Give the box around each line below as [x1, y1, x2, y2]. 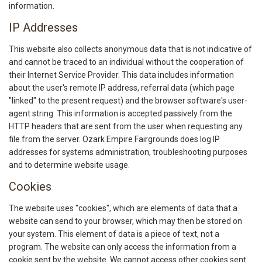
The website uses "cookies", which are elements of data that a [9, 204, 237, 213]
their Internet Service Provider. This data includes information [9, 70, 234, 80]
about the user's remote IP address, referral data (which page [9, 83, 235, 93]
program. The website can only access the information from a [9, 242, 236, 252]
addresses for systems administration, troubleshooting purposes [9, 147, 247, 157]
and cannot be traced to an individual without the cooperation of [9, 57, 244, 67]
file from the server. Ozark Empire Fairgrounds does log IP [9, 135, 220, 144]
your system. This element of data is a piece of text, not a [9, 229, 219, 239]
